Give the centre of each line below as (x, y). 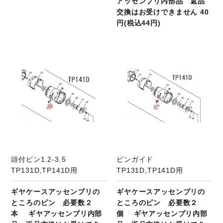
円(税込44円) (139, 23)
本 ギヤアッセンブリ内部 (57, 213)
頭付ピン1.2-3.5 (42, 159)
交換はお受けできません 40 (163, 12)
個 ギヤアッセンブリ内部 (162, 213)
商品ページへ (69, 54)
